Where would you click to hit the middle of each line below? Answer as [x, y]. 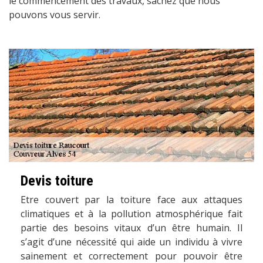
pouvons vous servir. [55, 14]
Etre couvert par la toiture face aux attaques [131, 200]
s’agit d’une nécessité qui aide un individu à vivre [131, 242]
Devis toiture [57, 181]
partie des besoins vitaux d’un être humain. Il [131, 228]
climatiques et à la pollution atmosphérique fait [131, 214]
